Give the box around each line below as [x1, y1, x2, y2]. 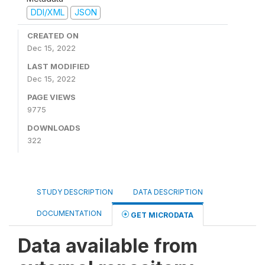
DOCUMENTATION [37, 208, 102, 218]
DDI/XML [30, 7, 64, 18]
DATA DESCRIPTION [133, 187, 203, 196]
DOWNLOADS [27, 122, 80, 132]
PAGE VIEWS [27, 92, 76, 102]
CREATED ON [27, 30, 79, 40]
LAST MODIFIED [27, 61, 90, 71]
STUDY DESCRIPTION [37, 187, 113, 196]
